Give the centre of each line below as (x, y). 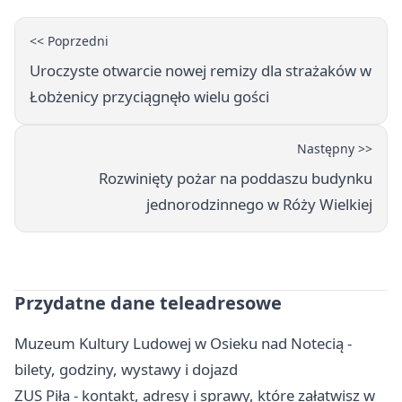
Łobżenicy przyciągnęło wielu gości (149, 97)
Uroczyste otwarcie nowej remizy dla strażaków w (201, 71)
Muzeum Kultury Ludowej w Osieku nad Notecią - (183, 344)
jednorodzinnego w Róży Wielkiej (259, 205)
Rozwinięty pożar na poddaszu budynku (236, 179)
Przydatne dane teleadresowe (148, 303)
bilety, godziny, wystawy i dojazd (126, 370)
